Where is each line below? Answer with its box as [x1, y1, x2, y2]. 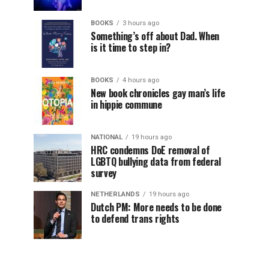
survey [91, 166, 117, 180]
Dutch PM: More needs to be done [91, 200, 222, 214]
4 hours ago [122, 76, 159, 84]
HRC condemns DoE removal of [91, 143, 210, 157]
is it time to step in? [91, 40, 171, 55]
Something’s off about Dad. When [91, 29, 220, 43]
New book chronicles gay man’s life [91, 86, 226, 100]
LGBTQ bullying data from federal [91, 154, 221, 169]
